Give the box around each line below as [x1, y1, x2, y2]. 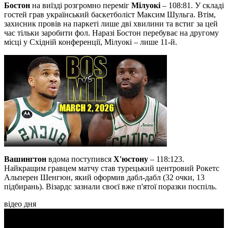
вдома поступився [48, 155, 113, 164]
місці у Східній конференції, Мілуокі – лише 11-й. [4, 38, 177, 47]
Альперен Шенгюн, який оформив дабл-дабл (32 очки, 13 [4, 173, 205, 182]
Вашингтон [4, 155, 48, 164]
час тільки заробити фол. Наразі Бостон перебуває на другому [4, 28, 219, 38]
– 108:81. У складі [160, 1, 224, 10]
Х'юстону [113, 155, 148, 164]
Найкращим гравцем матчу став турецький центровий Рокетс [4, 164, 219, 173]
